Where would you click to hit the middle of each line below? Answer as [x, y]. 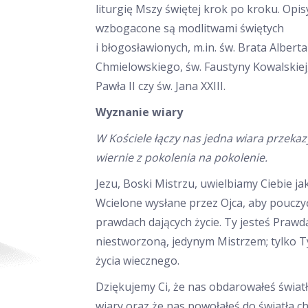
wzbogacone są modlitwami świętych [190, 28]
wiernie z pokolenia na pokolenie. [181, 157]
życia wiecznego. [137, 261]
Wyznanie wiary [139, 112]
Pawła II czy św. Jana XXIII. [161, 86]
